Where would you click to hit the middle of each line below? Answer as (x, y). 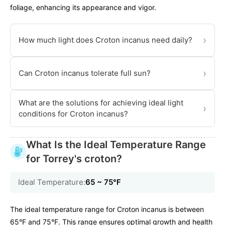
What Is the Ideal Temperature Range (116, 145)
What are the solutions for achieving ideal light (101, 103)
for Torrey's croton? (74, 159)
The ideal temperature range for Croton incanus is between (107, 209)
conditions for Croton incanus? (73, 114)
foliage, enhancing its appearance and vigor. (83, 8)
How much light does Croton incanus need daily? (105, 40)
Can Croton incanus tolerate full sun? (85, 73)
